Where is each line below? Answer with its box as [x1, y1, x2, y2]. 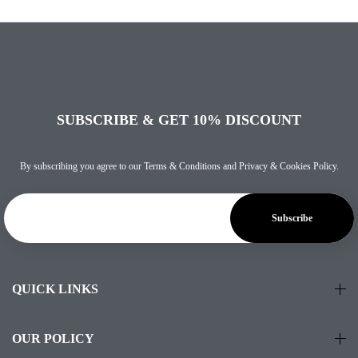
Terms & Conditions [143, 161, 221, 172]
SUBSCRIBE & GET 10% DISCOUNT [57, 112, 301, 128]
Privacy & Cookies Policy [238, 161, 336, 172]
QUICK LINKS [12, 282, 98, 296]
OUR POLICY [12, 332, 94, 345]
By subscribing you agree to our [19, 161, 144, 172]
